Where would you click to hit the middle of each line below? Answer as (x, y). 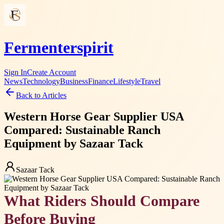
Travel (150, 81)
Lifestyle (127, 81)
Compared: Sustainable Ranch (82, 130)
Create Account (51, 72)
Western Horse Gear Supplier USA (94, 116)
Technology (41, 81)
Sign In (15, 72)
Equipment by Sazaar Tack (73, 143)
